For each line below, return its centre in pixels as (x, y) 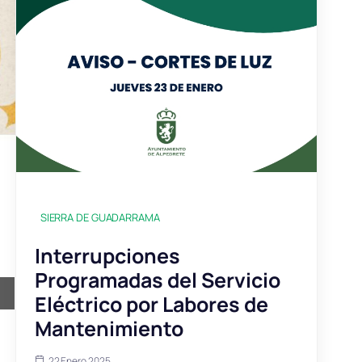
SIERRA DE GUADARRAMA (100, 217)
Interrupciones (107, 255)
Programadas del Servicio (157, 280)
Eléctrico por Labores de (151, 304)
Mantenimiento (109, 328)
